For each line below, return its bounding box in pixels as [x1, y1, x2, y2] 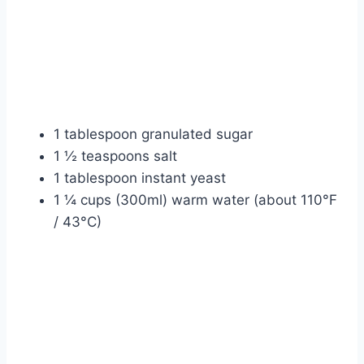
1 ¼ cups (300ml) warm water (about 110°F [54, 192, 337, 209]
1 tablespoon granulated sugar [54, 126, 253, 143]
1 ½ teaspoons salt [54, 148, 177, 165]
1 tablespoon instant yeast [54, 170, 226, 187]
